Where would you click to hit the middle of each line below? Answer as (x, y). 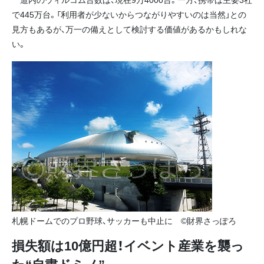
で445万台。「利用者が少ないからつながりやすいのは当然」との (129, 14)
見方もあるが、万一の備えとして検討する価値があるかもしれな (129, 29)
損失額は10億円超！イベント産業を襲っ (128, 245)
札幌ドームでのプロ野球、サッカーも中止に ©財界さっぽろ (124, 220)
